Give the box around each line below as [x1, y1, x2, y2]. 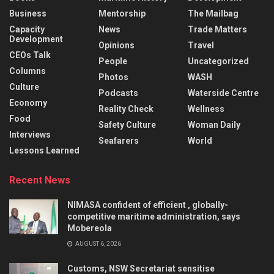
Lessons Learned [9, 145, 80, 155]
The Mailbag [188, 8, 239, 18]
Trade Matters [188, 24, 247, 34]
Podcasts [98, 87, 138, 98]
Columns [9, 65, 46, 76]
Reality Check [98, 103, 154, 114]
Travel [188, 40, 214, 50]
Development [9, 34, 63, 44]
